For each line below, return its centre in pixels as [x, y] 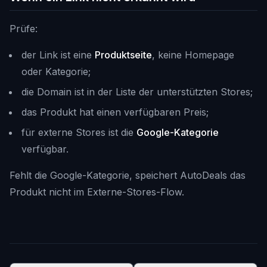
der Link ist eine [58, 55]
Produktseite [123, 55]
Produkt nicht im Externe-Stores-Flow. [97, 192]
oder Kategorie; [56, 72]
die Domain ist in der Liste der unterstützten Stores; [137, 92]
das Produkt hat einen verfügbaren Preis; [115, 112]
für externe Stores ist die [79, 132]
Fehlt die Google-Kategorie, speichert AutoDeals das [128, 175]
